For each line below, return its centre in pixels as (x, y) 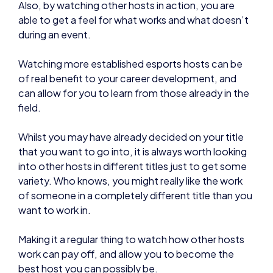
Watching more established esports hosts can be (130, 36)
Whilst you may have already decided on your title (131, 109)
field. (30, 80)
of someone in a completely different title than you (135, 168)
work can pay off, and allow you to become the (126, 226)
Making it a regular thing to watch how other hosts (131, 211)
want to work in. (55, 182)
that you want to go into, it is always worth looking (133, 124)
